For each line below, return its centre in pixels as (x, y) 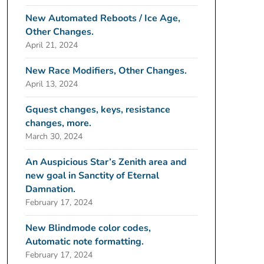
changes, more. (58, 123)
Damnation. (50, 189)
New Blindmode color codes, (88, 228)
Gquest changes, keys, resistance (98, 110)
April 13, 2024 (51, 84)
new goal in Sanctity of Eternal (92, 176)
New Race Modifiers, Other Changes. (106, 71)
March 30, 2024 (54, 136)
